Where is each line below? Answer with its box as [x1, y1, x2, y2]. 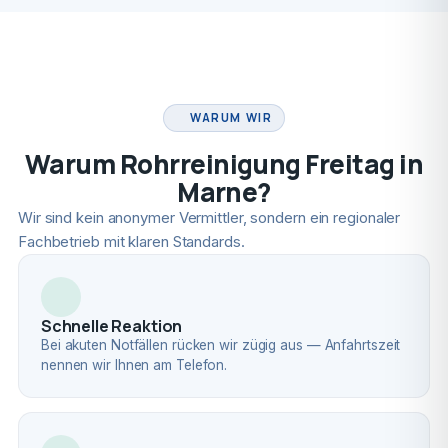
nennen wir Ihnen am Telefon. [40, 357, 228, 373]
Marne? [177, 174, 271, 210]
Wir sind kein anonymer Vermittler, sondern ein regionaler [17, 208, 401, 227]
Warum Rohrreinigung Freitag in [24, 146, 424, 182]
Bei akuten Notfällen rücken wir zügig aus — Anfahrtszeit [40, 337, 401, 353]
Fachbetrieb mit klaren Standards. [17, 232, 245, 251]
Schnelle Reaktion [40, 315, 183, 337]
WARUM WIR [189, 110, 273, 125]
